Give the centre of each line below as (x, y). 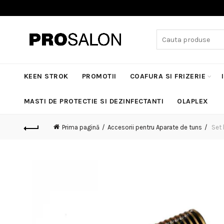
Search (167, 34)
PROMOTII (99, 76)
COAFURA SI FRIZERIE (168, 76)
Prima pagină (80, 127)
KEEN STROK (46, 76)
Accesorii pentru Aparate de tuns (154, 127)
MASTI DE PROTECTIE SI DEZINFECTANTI (94, 101)
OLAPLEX (193, 101)
